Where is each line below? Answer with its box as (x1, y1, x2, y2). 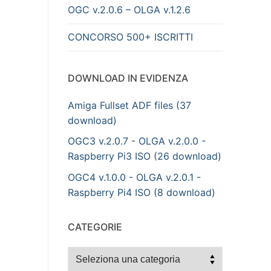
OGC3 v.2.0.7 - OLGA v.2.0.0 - (68, 135, 206, 148)
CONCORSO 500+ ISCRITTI (68, 31, 193, 44)
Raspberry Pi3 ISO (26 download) (68, 150, 221, 163)
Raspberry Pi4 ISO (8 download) (68, 186, 215, 198)
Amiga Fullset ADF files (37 (68, 99, 191, 111)
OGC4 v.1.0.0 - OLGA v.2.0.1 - (68, 171, 201, 183)
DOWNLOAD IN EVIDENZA (68, 71, 188, 84)
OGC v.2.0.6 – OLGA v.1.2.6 (68, 4, 191, 16)
